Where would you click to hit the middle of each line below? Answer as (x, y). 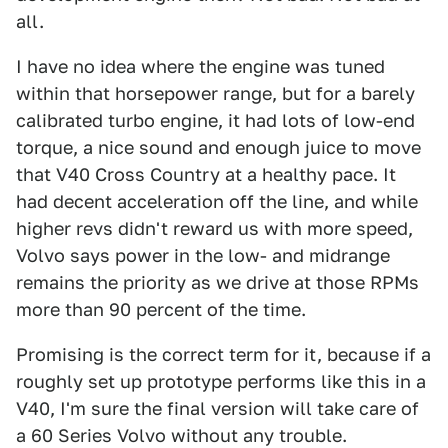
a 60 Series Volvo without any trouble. (181, 435)
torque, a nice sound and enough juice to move (218, 147)
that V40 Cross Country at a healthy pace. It (206, 174)
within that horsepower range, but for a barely (215, 93)
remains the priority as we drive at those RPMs (217, 282)
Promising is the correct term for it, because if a (223, 354)
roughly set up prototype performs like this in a (221, 381)
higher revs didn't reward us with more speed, (214, 228)
